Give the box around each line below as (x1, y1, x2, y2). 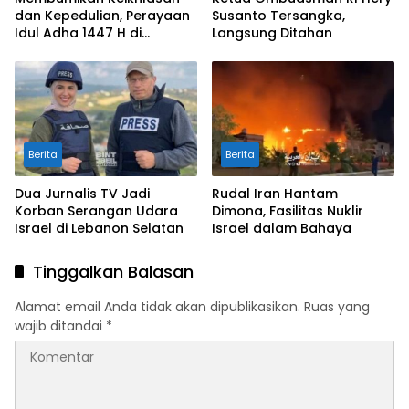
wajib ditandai (15, 316, 106, 335)
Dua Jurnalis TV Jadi (15, 184, 150, 203)
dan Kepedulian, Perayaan (15, 6, 190, 26)
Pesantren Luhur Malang (15, 41, 175, 60)
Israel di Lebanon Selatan (15, 218, 184, 237)
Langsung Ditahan (212, 24, 332, 43)
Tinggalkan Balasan (33, 259, 194, 283)
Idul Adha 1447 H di (15, 24, 142, 43)
